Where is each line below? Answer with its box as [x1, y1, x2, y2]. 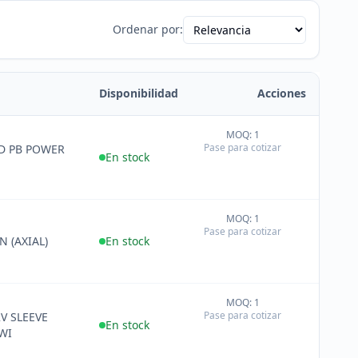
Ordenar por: [113, 22, 183, 37]
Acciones [257, 86, 306, 101]
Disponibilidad [99, 86, 178, 101]
